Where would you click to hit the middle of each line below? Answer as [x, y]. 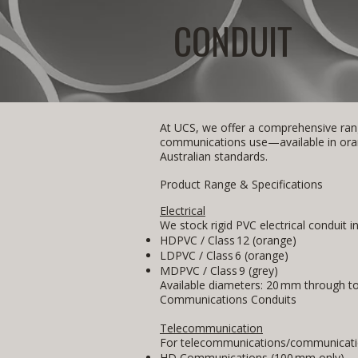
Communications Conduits [228, 299]
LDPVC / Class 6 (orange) [224, 255]
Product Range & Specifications [241, 184]
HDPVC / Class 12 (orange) [228, 240]
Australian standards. [214, 156]
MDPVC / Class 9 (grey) [219, 270]
